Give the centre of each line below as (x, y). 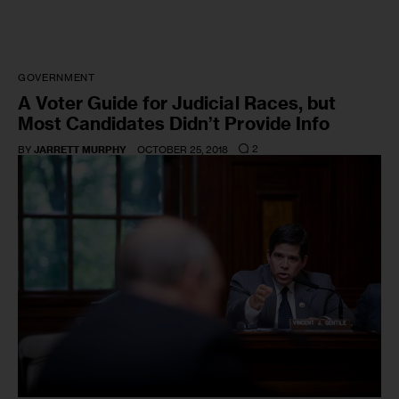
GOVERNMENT (57, 77)
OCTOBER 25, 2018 (183, 149)
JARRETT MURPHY (81, 149)
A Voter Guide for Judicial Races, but (177, 102)
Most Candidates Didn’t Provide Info (174, 123)
